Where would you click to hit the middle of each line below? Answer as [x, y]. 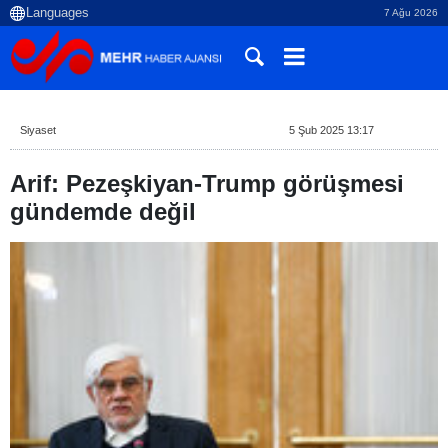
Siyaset [38, 130]
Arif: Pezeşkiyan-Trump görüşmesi [207, 183]
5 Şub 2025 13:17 [331, 130]
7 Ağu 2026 [411, 12]
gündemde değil [103, 211]
